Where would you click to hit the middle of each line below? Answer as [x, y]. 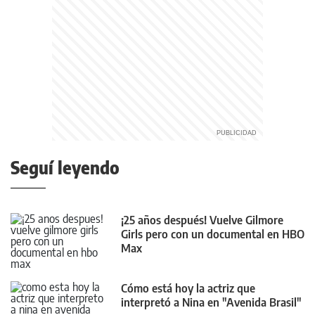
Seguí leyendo [65, 167]
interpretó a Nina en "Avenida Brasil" [211, 303]
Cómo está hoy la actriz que [188, 289]
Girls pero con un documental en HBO [213, 234]
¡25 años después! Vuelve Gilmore [202, 220]
